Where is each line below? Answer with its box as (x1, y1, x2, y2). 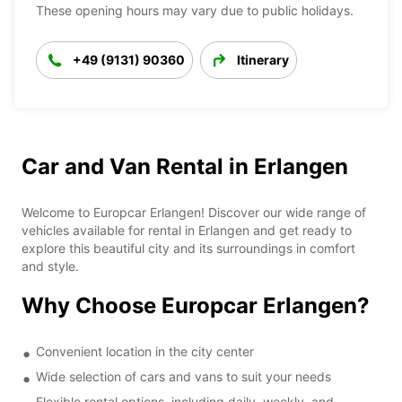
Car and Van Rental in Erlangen (22, 153, 348, 179)
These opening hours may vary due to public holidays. (36, 2, 354, 18)
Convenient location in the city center (36, 343, 254, 359)
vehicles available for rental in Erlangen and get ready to (22, 222, 352, 238)
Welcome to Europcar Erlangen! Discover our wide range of (22, 204, 366, 220)
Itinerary (237, 51, 289, 67)
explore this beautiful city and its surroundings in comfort (22, 240, 355, 256)
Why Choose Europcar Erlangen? (22, 292, 370, 319)
